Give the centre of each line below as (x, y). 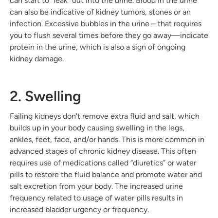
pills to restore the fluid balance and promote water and (106, 174)
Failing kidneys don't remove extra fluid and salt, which (105, 116)
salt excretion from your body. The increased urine (96, 186)
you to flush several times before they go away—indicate (109, 35)
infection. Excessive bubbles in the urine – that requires (106, 23)
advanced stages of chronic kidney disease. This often (103, 151)
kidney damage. (37, 58)
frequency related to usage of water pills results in (96, 198)
